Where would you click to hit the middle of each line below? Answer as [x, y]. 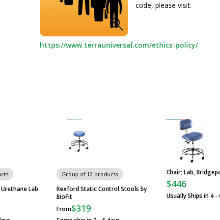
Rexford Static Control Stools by [102, 189]
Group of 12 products [90, 174]
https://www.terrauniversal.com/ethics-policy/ [119, 45]
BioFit [65, 197]
